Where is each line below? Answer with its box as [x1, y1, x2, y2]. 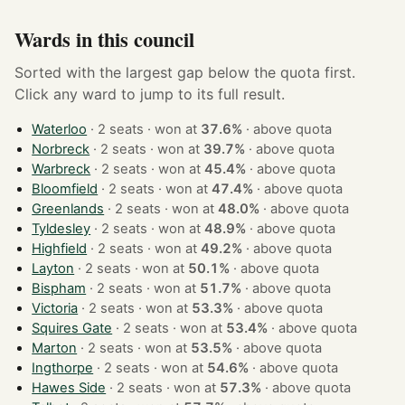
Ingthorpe [32, 360, 94, 377]
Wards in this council [14, 24, 194, 55]
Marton [32, 340, 78, 357]
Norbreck [32, 141, 90, 158]
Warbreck [32, 161, 91, 178]
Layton [32, 260, 75, 278]
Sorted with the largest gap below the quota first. [14, 63, 355, 82]
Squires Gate [32, 320, 113, 337]
